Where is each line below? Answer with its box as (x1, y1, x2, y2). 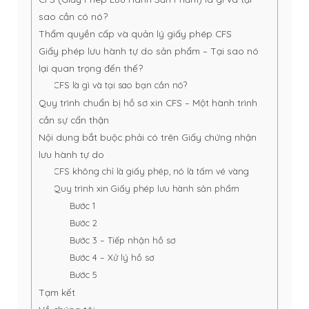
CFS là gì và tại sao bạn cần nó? (54, 79, 188, 91)
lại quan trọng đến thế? (39, 62, 143, 74)
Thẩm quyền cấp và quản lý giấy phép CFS (39, 28, 232, 40)
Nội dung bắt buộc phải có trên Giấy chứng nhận (39, 131, 257, 143)
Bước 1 (70, 200, 95, 212)
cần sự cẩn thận (39, 114, 109, 126)
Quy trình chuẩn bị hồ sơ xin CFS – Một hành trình (39, 97, 257, 109)
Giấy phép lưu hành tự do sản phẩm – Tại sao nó (39, 45, 259, 57)
